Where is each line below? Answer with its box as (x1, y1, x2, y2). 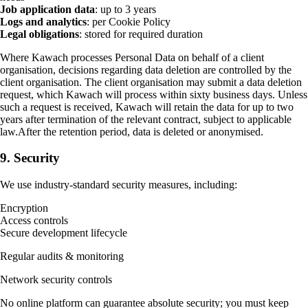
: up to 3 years (95, 3, 156, 15)
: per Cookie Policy (87, 15, 170, 27)
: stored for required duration (79, 27, 203, 40)
